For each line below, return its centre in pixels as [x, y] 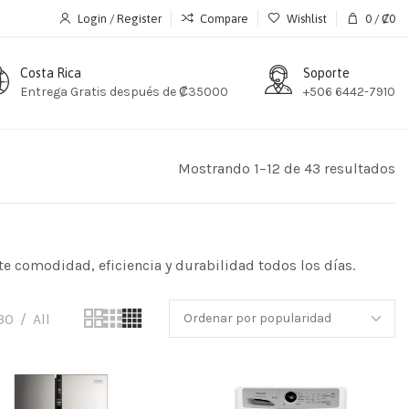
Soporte [326, 73]
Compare [224, 18]
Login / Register [120, 18]
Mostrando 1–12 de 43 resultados [287, 168]
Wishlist [307, 18]
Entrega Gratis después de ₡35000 [124, 91]
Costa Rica [51, 73]
